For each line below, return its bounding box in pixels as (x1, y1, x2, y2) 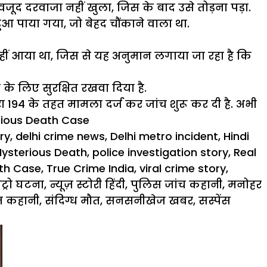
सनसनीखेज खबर (105, 193, 193, 208)
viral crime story (139, 161, 226, 176)
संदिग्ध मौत (45, 193, 100, 208)
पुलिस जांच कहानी (131, 177, 222, 192)
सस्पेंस (198, 193, 231, 208)
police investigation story (92, 145, 228, 160)
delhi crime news (15, 129, 105, 144)
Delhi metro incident (110, 129, 218, 144)
